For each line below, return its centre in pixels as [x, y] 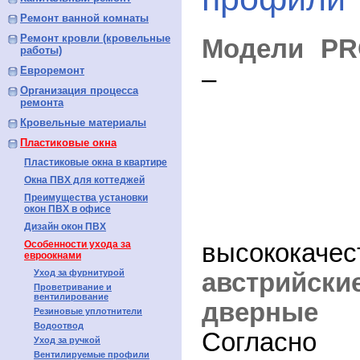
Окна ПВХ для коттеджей [84, 180]
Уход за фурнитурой [79, 272]
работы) [41, 50]
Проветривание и [73, 287]
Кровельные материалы [83, 123]
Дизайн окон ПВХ [65, 227]
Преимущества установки [86, 198]
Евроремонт [52, 70]
